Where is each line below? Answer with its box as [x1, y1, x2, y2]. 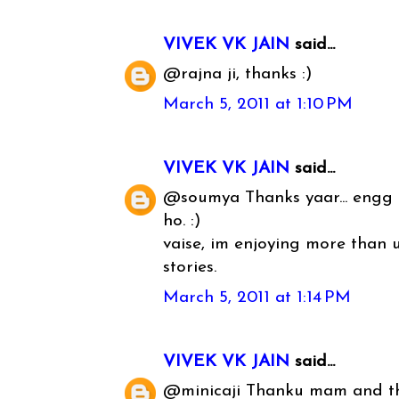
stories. [163, 259, 217, 277]
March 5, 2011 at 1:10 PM [163, 95, 354, 113]
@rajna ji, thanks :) [163, 66, 313, 84]
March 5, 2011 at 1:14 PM [163, 289, 352, 306]
